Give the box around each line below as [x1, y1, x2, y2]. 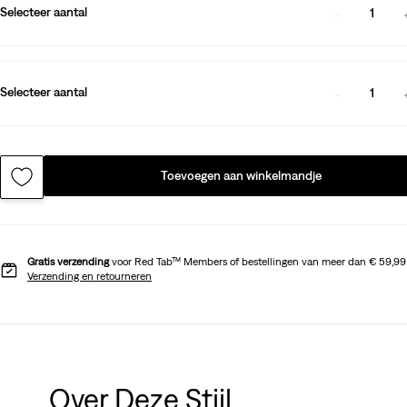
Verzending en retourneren [27, 269, 152, 283]
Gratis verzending [27, 254, 109, 268]
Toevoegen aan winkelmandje [161, 167, 323, 183]
